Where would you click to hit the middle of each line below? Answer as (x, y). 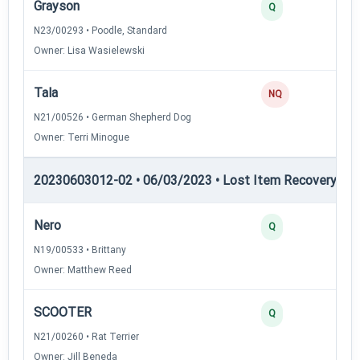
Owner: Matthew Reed (83, 270)
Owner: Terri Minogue (82, 137)
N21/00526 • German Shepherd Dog (112, 117)
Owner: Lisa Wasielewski (89, 50)
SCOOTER (63, 312)
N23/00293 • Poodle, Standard (100, 30)
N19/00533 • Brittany (80, 250)
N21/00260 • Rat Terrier (86, 336)
